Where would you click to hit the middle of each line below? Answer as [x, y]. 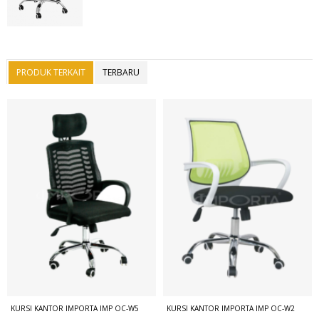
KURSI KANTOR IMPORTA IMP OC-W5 [74, 309]
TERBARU [121, 72]
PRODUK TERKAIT [51, 72]
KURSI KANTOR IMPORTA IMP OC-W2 [231, 309]
